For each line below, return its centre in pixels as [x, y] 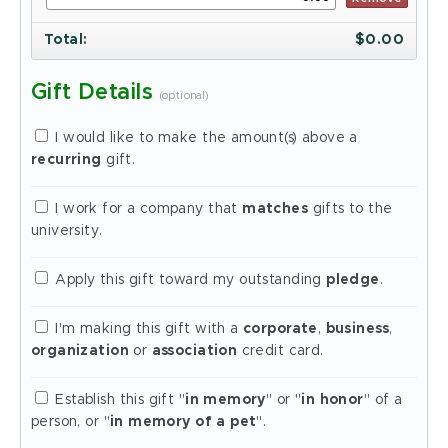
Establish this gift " [118, 400]
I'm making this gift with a [147, 329]
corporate [280, 329]
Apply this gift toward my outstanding [189, 280]
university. [67, 231]
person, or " [70, 422]
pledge [353, 280]
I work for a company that [147, 209]
